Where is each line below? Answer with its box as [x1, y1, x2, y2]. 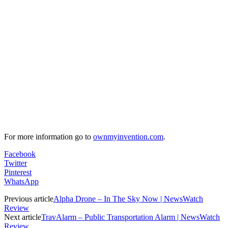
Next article [4, 212, 41, 221]
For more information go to [4, 132, 93, 141]
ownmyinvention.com [93, 132, 163, 141]
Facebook [4, 149, 36, 158]
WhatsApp [4, 177, 39, 186]
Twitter [4, 158, 27, 167]
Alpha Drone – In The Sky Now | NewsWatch [53, 194, 203, 203]
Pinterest [4, 167, 32, 177]
